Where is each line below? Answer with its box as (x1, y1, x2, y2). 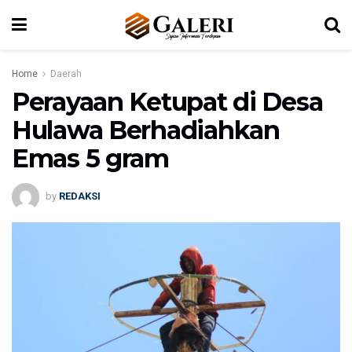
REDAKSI (59, 189, 101, 202)
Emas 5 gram (12, 143, 169, 174)
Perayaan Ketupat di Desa (12, 86, 323, 117)
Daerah (50, 68, 82, 79)
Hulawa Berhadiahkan (12, 115, 280, 145)
